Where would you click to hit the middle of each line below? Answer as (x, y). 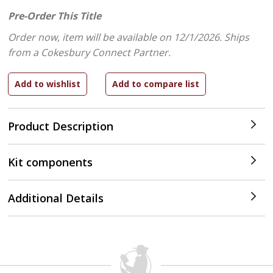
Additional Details (56, 198)
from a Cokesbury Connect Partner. (90, 52)
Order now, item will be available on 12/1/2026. (116, 37)
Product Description (61, 126)
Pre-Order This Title (55, 16)
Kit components (51, 162)
